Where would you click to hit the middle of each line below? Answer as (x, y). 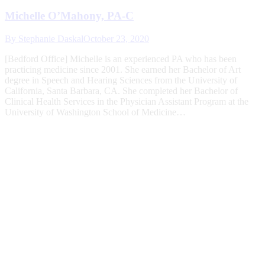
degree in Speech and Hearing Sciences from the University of (121, 80)
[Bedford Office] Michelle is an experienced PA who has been (121, 59)
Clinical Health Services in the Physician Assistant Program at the (127, 102)
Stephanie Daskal (51, 39)
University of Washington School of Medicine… (95, 112)
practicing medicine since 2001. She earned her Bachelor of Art (123, 70)
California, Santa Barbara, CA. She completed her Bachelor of (121, 91)
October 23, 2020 (116, 39)
